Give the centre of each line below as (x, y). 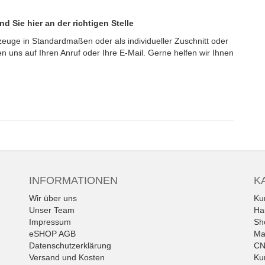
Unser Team (52, 210)
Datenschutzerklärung (70, 246)
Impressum (50, 222)
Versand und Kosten (67, 258)
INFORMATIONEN (73, 181)
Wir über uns (53, 198)
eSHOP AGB (52, 234)
